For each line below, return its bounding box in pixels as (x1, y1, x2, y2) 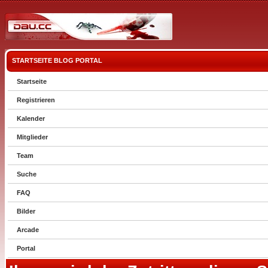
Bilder (17, 208, 35, 215)
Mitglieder (17, 133, 48, 141)
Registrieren (17, 96, 55, 103)
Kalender (17, 115, 45, 122)
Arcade (17, 226, 39, 233)
